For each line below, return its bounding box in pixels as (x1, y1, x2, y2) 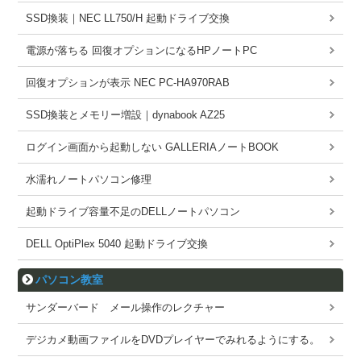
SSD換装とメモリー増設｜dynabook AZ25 (26, 108, 226, 121)
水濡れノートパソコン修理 (26, 172, 152, 185)
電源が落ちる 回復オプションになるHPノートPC (26, 44, 258, 56)
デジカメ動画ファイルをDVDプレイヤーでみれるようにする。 (26, 334, 321, 346)
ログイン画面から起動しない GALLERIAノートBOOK (26, 140, 280, 153)
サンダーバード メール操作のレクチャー (26, 301, 226, 314)
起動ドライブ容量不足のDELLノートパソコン (26, 205, 241, 218)
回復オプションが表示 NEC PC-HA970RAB (26, 76, 230, 89)
